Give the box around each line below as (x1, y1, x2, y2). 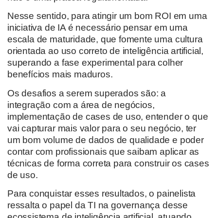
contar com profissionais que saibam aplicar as (7, 146, 200, 157)
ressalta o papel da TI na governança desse (7, 200, 188, 211)
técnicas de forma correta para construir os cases (7, 158, 209, 168)
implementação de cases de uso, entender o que (7, 111, 208, 122)
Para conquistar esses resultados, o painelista (7, 188, 196, 199)
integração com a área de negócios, (7, 99, 155, 110)
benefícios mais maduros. (7, 69, 113, 80)
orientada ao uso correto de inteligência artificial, (7, 46, 204, 56)
